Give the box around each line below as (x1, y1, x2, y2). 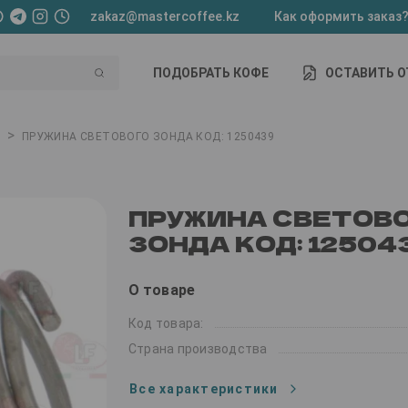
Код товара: (127, 316, 204, 331)
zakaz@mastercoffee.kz (90, 9, 240, 24)
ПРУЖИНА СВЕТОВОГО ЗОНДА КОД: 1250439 (21, 130, 275, 144)
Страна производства (127, 342, 268, 357)
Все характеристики (129, 382, 279, 397)
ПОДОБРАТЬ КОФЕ (152, 65, 269, 80)
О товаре (127, 281, 196, 300)
